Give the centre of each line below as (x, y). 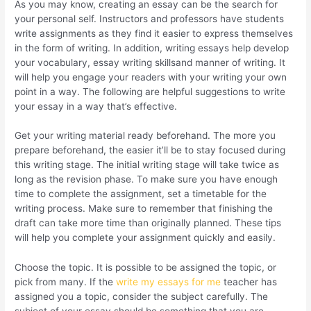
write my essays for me (169, 282)
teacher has (249, 282)
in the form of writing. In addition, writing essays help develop (152, 48)
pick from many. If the (66, 282)
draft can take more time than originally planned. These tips (148, 223)
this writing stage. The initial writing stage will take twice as (147, 165)
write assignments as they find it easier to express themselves (154, 33)
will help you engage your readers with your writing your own (151, 77)
